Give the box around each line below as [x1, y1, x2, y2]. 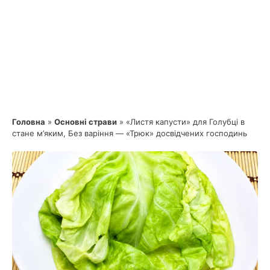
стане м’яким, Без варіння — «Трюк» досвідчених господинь [12, 128, 247, 138]
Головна [12, 116, 45, 127]
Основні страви [54, 116, 117, 127]
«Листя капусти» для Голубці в [126, 116, 245, 127]
